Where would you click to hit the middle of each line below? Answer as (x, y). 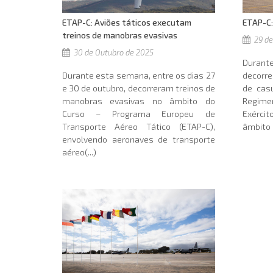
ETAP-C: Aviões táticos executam (127, 23)
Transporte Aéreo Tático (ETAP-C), (139, 127)
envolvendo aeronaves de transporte (139, 140)
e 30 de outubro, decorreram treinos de (139, 88)
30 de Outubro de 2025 (113, 53)
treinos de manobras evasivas (120, 35)
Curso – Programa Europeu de (139, 114)
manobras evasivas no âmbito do (139, 101)
